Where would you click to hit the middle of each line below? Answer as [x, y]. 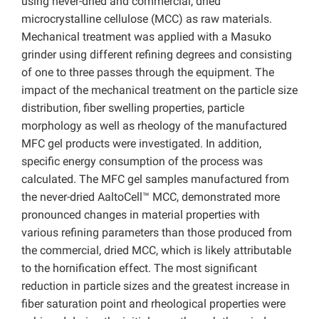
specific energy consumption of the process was [142, 162]
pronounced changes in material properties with [141, 215]
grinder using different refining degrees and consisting [157, 55]
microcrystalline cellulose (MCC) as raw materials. [147, 19]
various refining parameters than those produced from [157, 233]
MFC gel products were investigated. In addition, [141, 144]
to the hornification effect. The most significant [139, 268]
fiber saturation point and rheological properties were [153, 304]
